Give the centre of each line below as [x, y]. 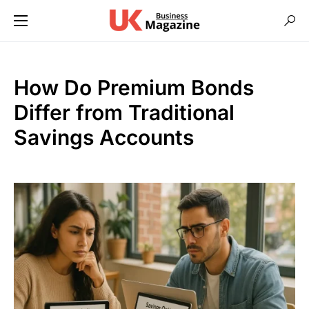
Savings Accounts [104, 137]
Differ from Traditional [124, 112]
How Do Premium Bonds [134, 88]
